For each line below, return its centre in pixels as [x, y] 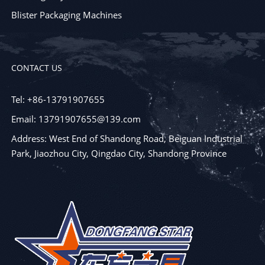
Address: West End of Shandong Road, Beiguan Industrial [127, 139]
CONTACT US [36, 68]
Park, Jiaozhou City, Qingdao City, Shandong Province [119, 153]
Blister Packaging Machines [66, 15]
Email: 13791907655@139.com [76, 119]
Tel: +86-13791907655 [58, 100]
